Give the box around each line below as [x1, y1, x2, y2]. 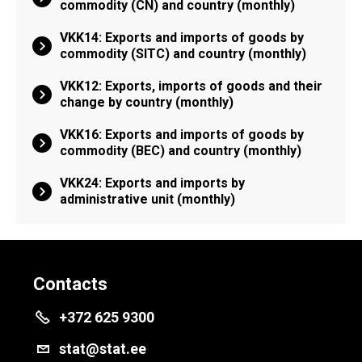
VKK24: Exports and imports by [60, 175, 245, 191]
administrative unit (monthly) [60, 192, 235, 207]
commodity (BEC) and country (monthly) [60, 143, 301, 158]
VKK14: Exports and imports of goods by [60, 30, 304, 45]
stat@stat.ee [59, 340, 146, 357]
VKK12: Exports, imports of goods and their [60, 78, 322, 94]
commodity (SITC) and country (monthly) [60, 46, 306, 61]
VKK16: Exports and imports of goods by [60, 127, 304, 142]
